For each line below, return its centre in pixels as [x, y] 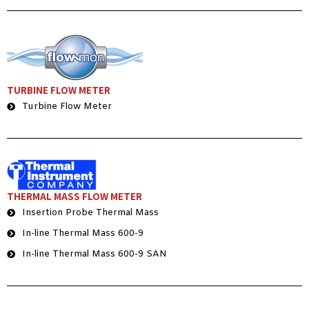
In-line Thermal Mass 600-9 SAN [94, 255]
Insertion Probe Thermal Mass [90, 213]
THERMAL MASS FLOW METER [74, 197]
